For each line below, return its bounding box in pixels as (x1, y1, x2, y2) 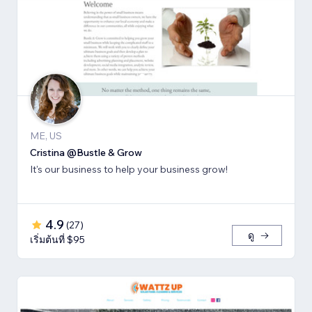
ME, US (30, 130, 62, 143)
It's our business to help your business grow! (30, 163, 228, 176)
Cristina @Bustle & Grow (30, 146, 142, 159)
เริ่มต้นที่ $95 (30, 233, 85, 247)
